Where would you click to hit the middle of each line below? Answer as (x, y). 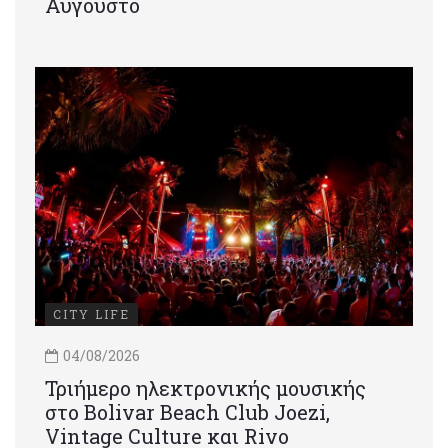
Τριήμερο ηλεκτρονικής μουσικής (205, 388)
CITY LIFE (91, 314)
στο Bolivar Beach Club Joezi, (187, 412)
